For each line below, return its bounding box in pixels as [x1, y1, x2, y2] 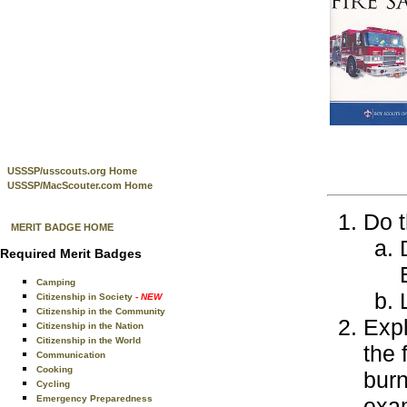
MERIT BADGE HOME [11, 222, 114, 233]
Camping [36, 277, 75, 287]
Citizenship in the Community [36, 306, 165, 316]
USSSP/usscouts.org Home [7, 165, 137, 176]
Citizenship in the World [36, 335, 141, 345]
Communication [36, 350, 105, 360]
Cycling [36, 379, 70, 389]
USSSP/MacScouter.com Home [7, 180, 153, 191]
